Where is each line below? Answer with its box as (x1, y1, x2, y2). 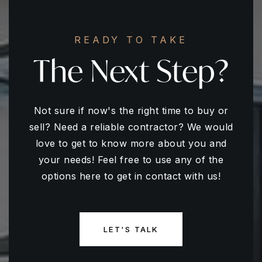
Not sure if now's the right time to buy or (33, 105, 229, 116)
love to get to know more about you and (35, 137, 227, 149)
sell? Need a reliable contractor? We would (29, 121, 233, 133)
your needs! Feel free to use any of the (38, 154, 224, 166)
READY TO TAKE (74, 34, 188, 46)
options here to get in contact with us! (41, 170, 221, 182)
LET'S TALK (104, 225, 158, 234)
